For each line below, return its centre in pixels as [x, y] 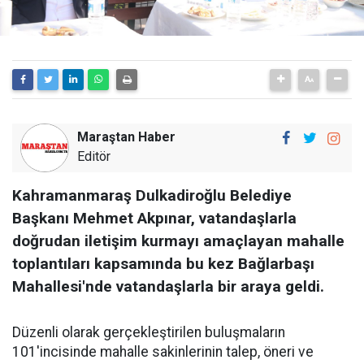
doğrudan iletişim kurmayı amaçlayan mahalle [178, 240]
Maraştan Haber [126, 136]
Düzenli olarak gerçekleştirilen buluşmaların [149, 332]
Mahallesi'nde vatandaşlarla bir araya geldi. [168, 286]
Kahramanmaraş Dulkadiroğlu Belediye [152, 195]
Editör [94, 156]
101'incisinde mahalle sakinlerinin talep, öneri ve [163, 351]
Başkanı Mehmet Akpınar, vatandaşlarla [154, 218]
